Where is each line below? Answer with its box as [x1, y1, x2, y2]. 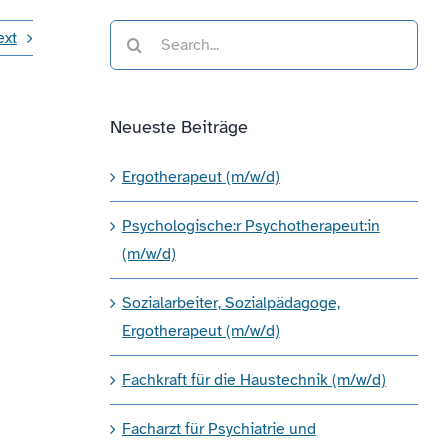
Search [108, 23, 158, 43]
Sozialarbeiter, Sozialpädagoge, [121, 292, 340, 313]
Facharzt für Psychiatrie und [121, 418, 316, 439]
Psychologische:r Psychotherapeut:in [121, 215, 380, 236]
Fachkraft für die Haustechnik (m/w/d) [121, 369, 386, 390]
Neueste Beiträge [109, 116, 248, 138]
